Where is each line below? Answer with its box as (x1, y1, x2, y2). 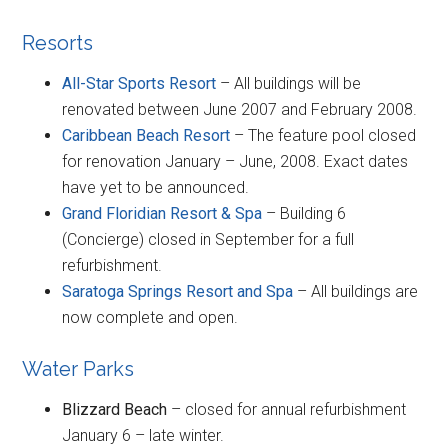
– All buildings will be (216, 74, 362, 94)
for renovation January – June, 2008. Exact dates (62, 152, 409, 172)
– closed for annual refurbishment (167, 400, 407, 420)
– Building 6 (262, 204, 347, 224)
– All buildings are (293, 282, 419, 302)
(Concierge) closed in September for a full (62, 230, 355, 250)
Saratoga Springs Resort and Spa (62, 282, 294, 302)
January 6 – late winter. (62, 426, 225, 446)
